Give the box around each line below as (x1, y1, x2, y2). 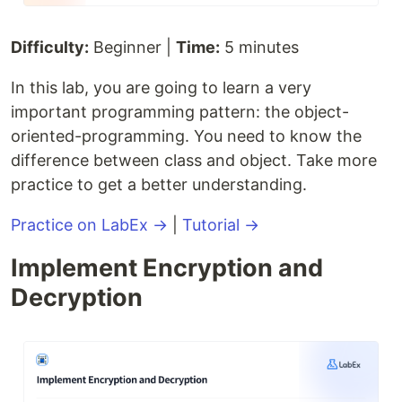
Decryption (11, 282, 143, 312)
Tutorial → (182, 214, 259, 234)
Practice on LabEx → (11, 214, 168, 234)
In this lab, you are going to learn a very (11, 77, 311, 97)
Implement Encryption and (11, 252, 323, 283)
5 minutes (220, 37, 299, 57)
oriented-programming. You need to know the (11, 126, 362, 145)
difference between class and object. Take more (11, 150, 377, 170)
